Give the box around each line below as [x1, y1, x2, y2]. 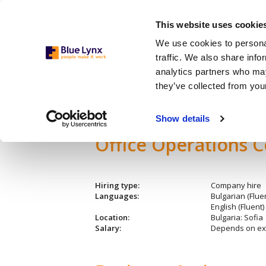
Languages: [95, 190, 139, 201]
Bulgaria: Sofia [210, 211, 263, 223]
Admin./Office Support [95, 91, 210, 106]
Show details [156, 113, 210, 124]
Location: [95, 211, 129, 223]
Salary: [95, 222, 121, 233]
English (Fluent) [210, 201, 264, 212]
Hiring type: [95, 179, 140, 191]
